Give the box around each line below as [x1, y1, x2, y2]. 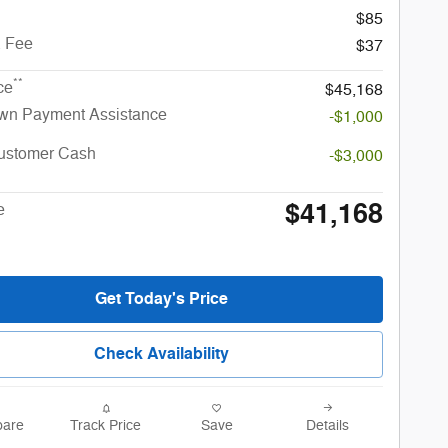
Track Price [70, 417, 141, 435]
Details [306, 417, 349, 435]
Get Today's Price [94, 289, 228, 310]
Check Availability [93, 344, 229, 365]
